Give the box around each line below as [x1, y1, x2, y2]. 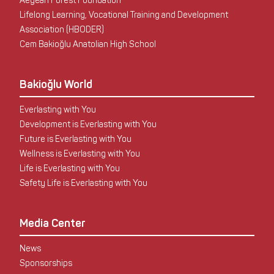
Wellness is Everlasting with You [19, 148, 140, 159]
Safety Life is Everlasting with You [19, 177, 147, 188]
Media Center [19, 216, 86, 230]
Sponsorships [19, 257, 72, 268]
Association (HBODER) [19, 24, 104, 35]
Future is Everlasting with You [19, 133, 131, 144]
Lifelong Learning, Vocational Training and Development [19, 9, 228, 20]
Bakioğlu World [19, 77, 92, 91]
